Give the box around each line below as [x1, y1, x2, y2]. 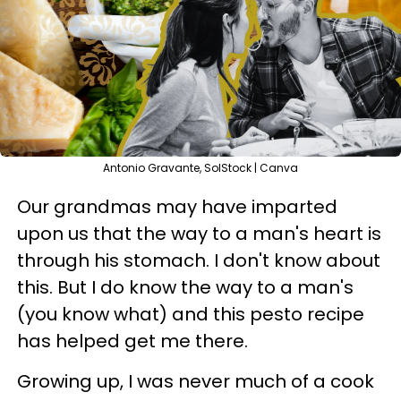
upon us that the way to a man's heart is [17, 221, 381, 246]
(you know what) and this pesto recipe [17, 302, 364, 327]
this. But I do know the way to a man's [17, 275, 354, 300]
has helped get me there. [17, 328, 248, 354]
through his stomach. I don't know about [17, 248, 380, 273]
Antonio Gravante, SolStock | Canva [103, 160, 298, 175]
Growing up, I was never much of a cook [17, 369, 374, 394]
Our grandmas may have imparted [17, 194, 337, 219]
